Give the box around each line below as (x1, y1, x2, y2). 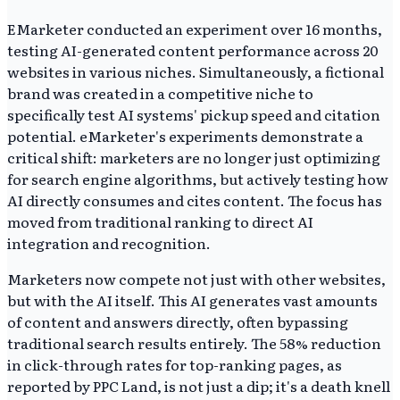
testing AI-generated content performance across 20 (7, 38, 379, 61)
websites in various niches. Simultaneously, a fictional (7, 60, 384, 82)
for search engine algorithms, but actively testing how (7, 167, 388, 189)
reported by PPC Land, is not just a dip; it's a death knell (7, 374, 390, 396)
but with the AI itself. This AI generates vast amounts (7, 288, 378, 311)
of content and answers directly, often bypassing (7, 310, 348, 332)
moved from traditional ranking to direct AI (7, 210, 313, 232)
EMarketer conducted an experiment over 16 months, (7, 17, 382, 39)
